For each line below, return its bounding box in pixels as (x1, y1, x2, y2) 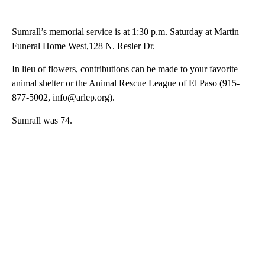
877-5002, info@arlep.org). (12, 92, 115, 102)
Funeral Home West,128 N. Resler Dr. (12, 40, 155, 51)
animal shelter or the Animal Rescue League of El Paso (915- (12, 77, 240, 88)
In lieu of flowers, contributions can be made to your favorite (12, 63, 238, 74)
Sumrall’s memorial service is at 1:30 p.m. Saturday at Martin (12, 26, 239, 37)
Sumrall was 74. (12, 115, 72, 125)
